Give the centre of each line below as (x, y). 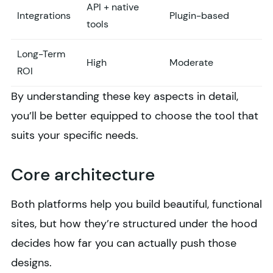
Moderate (191, 63)
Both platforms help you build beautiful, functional (136, 204)
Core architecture (83, 175)
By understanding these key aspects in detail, (125, 97)
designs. (33, 263)
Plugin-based (199, 16)
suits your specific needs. (75, 136)
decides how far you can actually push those (124, 243)
